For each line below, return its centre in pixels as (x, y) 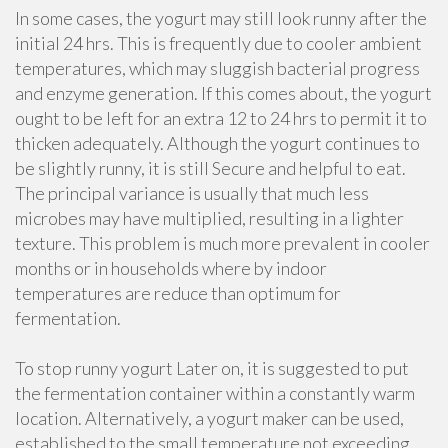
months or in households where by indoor (171, 268)
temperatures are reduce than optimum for (178, 293)
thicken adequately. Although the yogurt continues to (217, 143)
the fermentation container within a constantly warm (215, 393)
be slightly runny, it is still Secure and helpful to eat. (210, 168)
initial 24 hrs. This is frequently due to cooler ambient (218, 43)
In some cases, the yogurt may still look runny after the (221, 18)
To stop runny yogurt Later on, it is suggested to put (212, 368)
